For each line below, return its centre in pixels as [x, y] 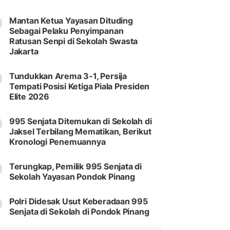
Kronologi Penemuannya [57, 142]
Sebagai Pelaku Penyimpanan [66, 31]
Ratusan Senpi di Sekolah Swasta [73, 41]
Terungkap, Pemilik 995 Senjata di [75, 167]
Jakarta [24, 52]
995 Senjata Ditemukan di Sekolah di [80, 121]
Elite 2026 [29, 97]
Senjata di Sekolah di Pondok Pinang [79, 212]
